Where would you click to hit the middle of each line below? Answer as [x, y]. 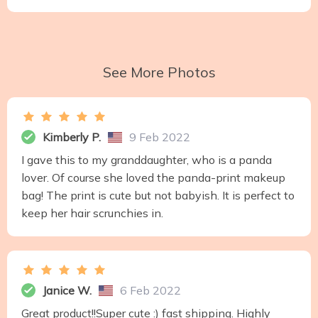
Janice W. [67, 291]
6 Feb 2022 [150, 291]
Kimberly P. [72, 137]
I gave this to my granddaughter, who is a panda [147, 160]
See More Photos [159, 72]
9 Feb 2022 [160, 137]
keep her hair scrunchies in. [92, 213]
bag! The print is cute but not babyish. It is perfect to [158, 196]
